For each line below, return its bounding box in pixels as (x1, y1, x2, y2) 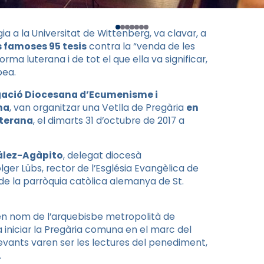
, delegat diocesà (63, 149, 141, 162)
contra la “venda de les (87, 40, 195, 52)
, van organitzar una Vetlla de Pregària (9, 101, 186, 114)
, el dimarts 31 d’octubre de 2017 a (33, 114, 184, 127)
